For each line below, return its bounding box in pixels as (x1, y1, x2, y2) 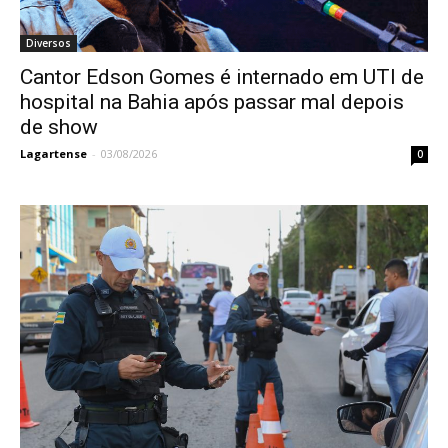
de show (20, 115, 98, 140)
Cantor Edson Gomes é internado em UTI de (20, 65, 424, 90)
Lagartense (20, 146, 87, 162)
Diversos (26, 36, 71, 51)
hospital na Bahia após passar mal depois (20, 90, 404, 115)
